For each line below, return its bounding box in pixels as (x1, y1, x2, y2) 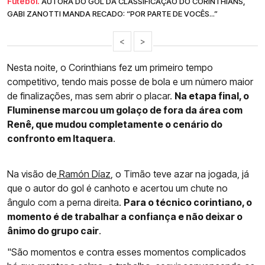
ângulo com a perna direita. (7, 196, 124, 209)
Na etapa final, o (174, 90, 249, 102)
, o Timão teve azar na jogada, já (111, 168, 249, 180)
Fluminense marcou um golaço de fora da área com (7, 104, 243, 117)
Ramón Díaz (57, 168, 111, 180)
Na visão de (7, 168, 57, 180)
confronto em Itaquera (7, 132, 113, 145)
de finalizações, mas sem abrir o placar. (7, 90, 174, 102)
